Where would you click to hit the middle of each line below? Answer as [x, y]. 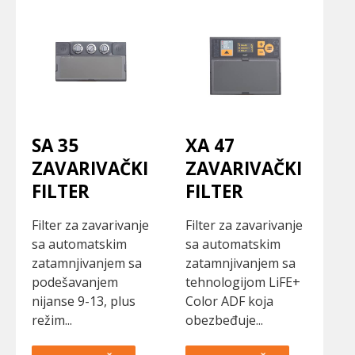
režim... [52, 321]
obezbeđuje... [224, 321]
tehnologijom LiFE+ [243, 282]
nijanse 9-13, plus [84, 302]
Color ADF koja [229, 302]
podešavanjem [75, 282]
